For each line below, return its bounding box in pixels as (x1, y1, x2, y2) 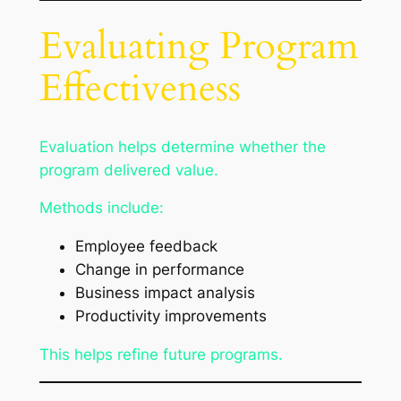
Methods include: (38, 199, 164, 218)
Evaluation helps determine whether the (38, 137, 326, 156)
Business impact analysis (74, 284, 255, 303)
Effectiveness (38, 63, 241, 114)
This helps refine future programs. (38, 346, 283, 364)
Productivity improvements (74, 307, 267, 326)
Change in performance (74, 260, 244, 279)
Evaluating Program (38, 21, 359, 72)
